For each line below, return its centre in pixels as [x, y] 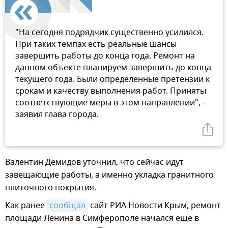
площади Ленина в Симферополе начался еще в [102, 218]
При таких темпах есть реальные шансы [96, 44]
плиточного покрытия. [51, 188]
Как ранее [26, 205]
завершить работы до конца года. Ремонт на [105, 56]
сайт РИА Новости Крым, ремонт [154, 205]
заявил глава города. [57, 114]
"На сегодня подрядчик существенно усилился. [109, 32]
